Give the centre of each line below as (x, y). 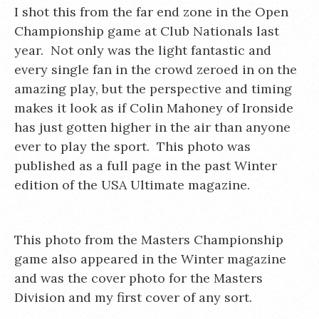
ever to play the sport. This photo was (132, 146)
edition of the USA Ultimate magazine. (132, 185)
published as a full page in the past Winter (146, 166)
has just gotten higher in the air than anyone (152, 127)
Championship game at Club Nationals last (147, 31)
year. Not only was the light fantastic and (143, 50)
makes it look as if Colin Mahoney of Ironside (154, 108)
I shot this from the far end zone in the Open (151, 12)
